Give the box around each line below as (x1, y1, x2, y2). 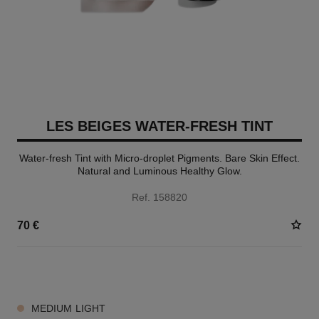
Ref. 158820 (132, 192, 187, 203)
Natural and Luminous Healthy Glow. (77, 165, 242, 177)
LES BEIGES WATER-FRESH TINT (46, 118, 273, 134)
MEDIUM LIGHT (31, 303, 106, 314)
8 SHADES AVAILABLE (16, 268, 110, 278)
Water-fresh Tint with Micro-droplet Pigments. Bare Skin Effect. (19, 152, 300, 164)
